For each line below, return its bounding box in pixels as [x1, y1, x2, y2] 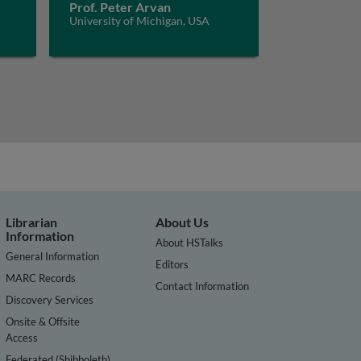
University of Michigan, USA [68, 14, 210, 27]
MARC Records [6, 271, 77, 284]
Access [6, 330, 39, 344]
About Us [156, 214, 210, 230]
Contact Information [156, 279, 250, 293]
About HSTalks [156, 235, 224, 249]
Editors [156, 257, 189, 271]
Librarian [6, 214, 58, 230]
